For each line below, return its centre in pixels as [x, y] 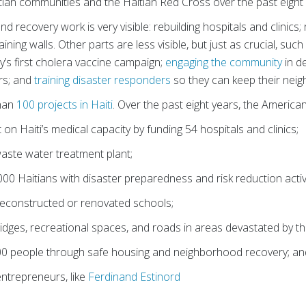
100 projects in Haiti [65, 104]
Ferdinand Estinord [135, 276]
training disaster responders [103, 80]
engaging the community [224, 62]
